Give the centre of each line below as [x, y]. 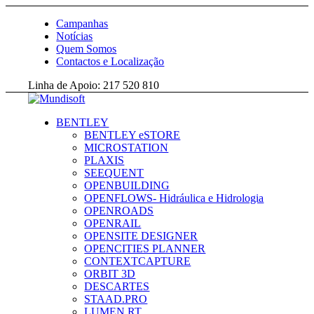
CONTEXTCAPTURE [138, 261]
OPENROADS [119, 211]
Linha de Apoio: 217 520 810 [94, 85]
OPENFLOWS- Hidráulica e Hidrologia [174, 198]
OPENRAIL [113, 223]
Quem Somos [87, 49]
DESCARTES [117, 286]
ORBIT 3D [110, 274]
